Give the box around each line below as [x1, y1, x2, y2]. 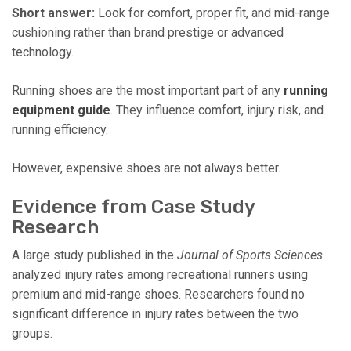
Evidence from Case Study [12, 195, 255, 218]
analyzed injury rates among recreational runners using [12, 266, 308, 282]
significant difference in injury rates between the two [12, 306, 299, 321]
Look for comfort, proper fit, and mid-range [95, 5, 330, 20]
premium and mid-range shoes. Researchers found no [12, 286, 305, 302]
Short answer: [12, 5, 95, 20]
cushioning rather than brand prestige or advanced [12, 24, 284, 40]
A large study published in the [12, 247, 177, 262]
